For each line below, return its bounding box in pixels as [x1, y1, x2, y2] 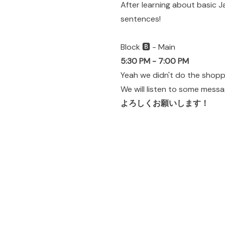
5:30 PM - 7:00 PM [121, 56, 189, 66]
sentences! [121, 14, 161, 24]
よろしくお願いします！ [121, 98, 209, 108]
